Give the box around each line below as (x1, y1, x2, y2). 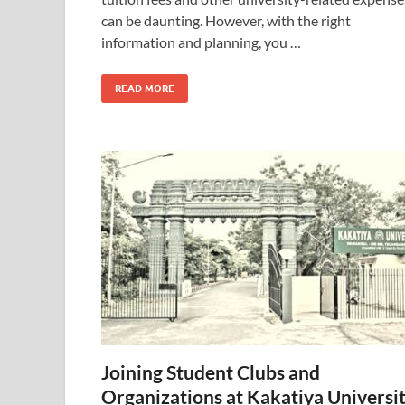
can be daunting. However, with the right (101, 12, 351, 29)
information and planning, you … (101, 33, 301, 51)
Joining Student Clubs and (101, 361, 320, 383)
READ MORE (115, 82, 174, 95)
